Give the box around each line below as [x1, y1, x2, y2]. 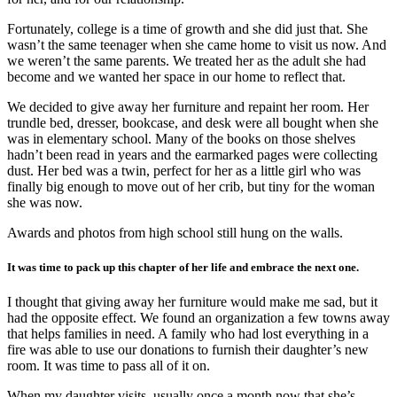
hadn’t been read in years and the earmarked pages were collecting [7, 146, 378, 162]
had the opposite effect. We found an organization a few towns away [7, 310, 390, 326]
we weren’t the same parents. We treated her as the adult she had [7, 52, 366, 68]
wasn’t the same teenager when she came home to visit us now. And [7, 36, 386, 52]
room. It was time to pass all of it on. [7, 358, 210, 374]
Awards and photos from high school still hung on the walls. [7, 224, 343, 240]
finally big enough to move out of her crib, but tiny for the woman [7, 178, 375, 194]
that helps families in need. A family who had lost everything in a [7, 326, 369, 342]
